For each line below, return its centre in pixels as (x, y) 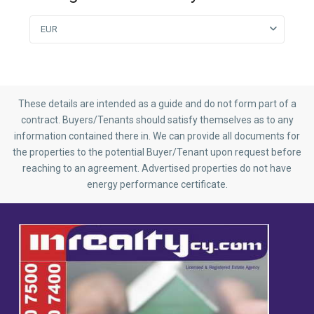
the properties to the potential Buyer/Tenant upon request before (157, 152)
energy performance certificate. (157, 184)
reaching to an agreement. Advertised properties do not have (157, 168)
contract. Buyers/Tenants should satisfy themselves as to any (157, 120)
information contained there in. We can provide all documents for (157, 136)
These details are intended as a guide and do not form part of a (157, 103)
